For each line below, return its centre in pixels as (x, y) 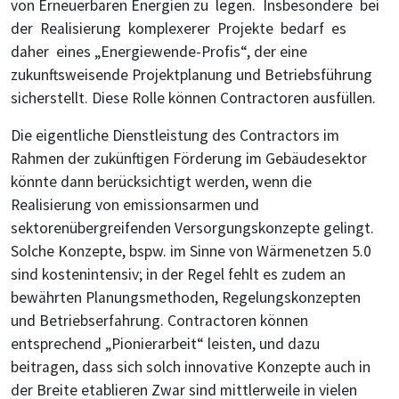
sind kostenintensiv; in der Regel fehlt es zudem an (178, 274)
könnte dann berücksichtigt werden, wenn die (161, 181)
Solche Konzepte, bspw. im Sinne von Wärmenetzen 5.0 (191, 251)
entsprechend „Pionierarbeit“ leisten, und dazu (165, 343)
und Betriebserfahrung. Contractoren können (159, 320)
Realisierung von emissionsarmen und (135, 204)
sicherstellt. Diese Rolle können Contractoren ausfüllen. (193, 98)
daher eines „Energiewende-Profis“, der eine (159, 51)
